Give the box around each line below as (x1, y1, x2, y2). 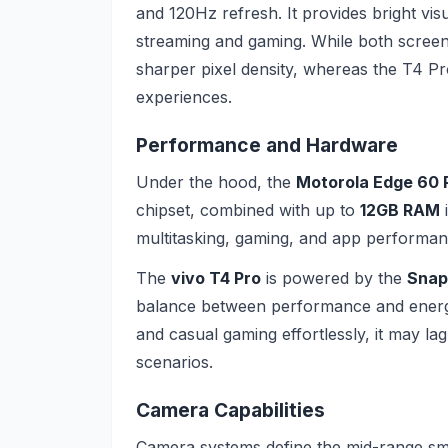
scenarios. (136, 351, 213, 372)
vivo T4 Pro (171, 267, 261, 288)
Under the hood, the (136, 171, 296, 192)
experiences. (136, 86, 232, 107)
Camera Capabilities (136, 398, 325, 423)
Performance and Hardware (136, 133, 398, 158)
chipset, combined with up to (136, 199, 360, 220)
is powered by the (261, 267, 407, 288)
